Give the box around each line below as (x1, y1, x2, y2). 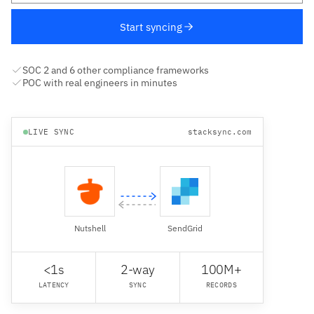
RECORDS (205, 280, 237, 290)
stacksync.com (188, 127, 252, 137)
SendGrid (168, 223, 203, 234)
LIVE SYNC (28, 127, 74, 137)
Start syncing (119, 20, 182, 34)
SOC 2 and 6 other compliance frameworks (22, 64, 209, 77)
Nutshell (74, 223, 106, 234)
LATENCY (38, 280, 69, 290)
